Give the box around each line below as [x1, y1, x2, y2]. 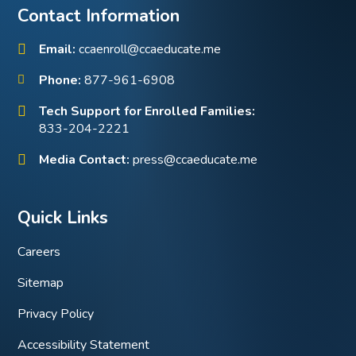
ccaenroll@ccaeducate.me [79, 41, 221, 59]
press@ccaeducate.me [133, 151, 257, 169]
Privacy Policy [17, 305, 94, 323]
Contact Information [17, 4, 180, 29]
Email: [39, 41, 79, 59]
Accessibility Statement [17, 336, 149, 354]
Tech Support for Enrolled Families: [39, 103, 255, 121]
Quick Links [17, 206, 108, 230]
